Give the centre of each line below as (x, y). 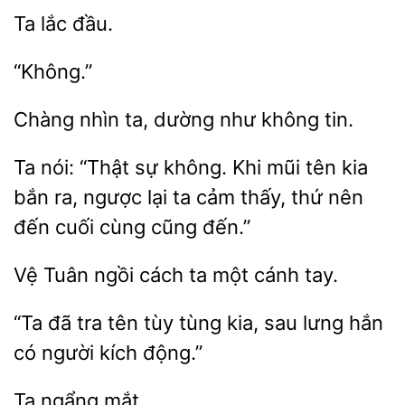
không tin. (305, 119)
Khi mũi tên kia (297, 167)
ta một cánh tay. (261, 275)
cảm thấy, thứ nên (277, 197)
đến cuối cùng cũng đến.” (132, 227)
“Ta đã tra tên (79, 323)
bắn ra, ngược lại (93, 197)
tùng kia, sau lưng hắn (278, 323)
